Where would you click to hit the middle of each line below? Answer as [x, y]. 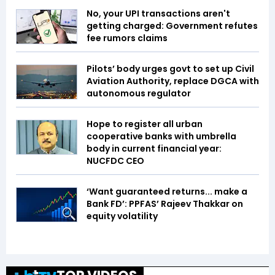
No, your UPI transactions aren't [158, 14]
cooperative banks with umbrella [161, 137]
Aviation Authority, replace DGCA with [173, 81]
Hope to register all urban [145, 124]
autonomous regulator [140, 94]
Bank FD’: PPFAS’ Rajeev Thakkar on [165, 204]
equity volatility [122, 216]
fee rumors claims [127, 38]
